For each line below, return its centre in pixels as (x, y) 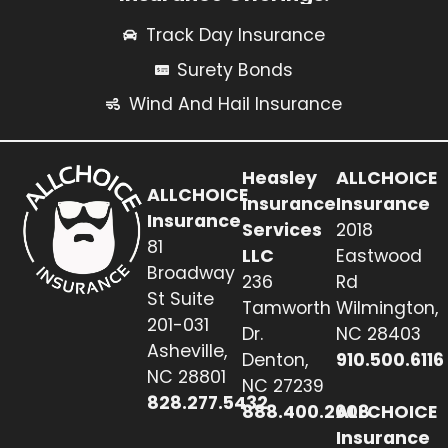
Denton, (274, 359)
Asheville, (187, 351)
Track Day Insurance (235, 34)
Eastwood (379, 255)
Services (281, 229)
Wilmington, (387, 307)
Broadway (191, 273)
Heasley (279, 177)
